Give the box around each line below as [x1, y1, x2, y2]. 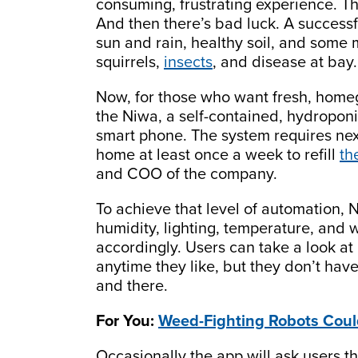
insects [164, 52, 213, 72]
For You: [96, 311, 158, 331]
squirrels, [96, 52, 164, 72]
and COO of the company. [96, 164, 277, 184]
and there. [96, 276, 168, 296]
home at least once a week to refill [96, 145, 340, 165]
